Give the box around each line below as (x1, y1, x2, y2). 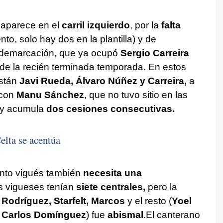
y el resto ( (124, 195, 172, 206)
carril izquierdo (61, 19, 130, 30)
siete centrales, (76, 181, 145, 192)
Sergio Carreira (117, 47, 189, 58)
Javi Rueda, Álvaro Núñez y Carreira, (19, 75, 187, 86)
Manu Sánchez (16, 89, 84, 100)
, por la (129, 19, 159, 30)
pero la (145, 181, 177, 192)
